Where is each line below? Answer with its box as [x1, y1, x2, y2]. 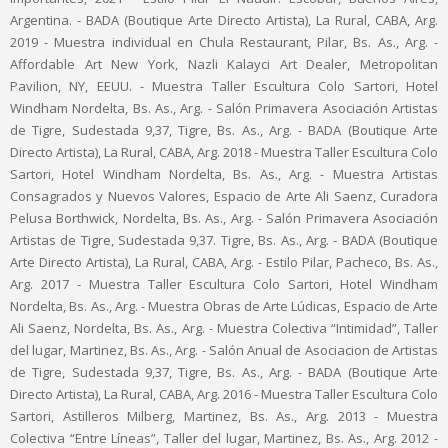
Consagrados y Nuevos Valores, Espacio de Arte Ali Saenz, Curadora [10, 186, 438, 205]
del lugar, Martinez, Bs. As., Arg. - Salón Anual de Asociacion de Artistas [10, 340, 438, 359]
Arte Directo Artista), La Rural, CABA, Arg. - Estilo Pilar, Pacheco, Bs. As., [10, 252, 438, 271]
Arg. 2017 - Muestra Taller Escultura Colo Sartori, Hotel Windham [10, 274, 438, 293]
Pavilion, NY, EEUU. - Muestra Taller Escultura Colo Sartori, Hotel [10, 76, 438, 95]
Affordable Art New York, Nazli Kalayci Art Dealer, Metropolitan [10, 54, 438, 73]
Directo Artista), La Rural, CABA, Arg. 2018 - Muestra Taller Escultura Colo [10, 142, 438, 161]
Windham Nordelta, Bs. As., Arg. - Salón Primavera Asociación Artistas [10, 98, 438, 117]
